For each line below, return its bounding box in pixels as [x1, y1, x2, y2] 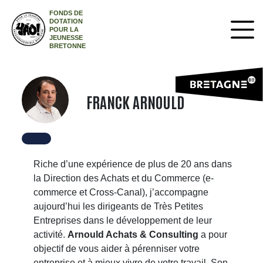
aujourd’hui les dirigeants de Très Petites [33, 201, 204, 211]
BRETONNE [49, 42, 86, 49]
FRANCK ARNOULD [86, 91, 185, 112]
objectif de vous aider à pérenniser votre [33, 244, 200, 254]
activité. [33, 230, 68, 240]
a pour [198, 230, 228, 240]
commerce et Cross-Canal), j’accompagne [33, 187, 209, 197]
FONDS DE [49, 9, 83, 16]
